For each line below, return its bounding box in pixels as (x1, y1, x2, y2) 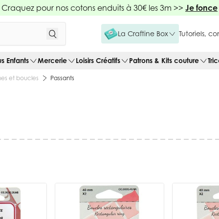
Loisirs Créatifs (76, 56, 120, 65)
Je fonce (185, 3, 218, 13)
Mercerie (38, 56, 67, 65)
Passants (50, 74, 74, 82)
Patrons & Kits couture (129, 56, 199, 65)
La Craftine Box (118, 29, 168, 38)
